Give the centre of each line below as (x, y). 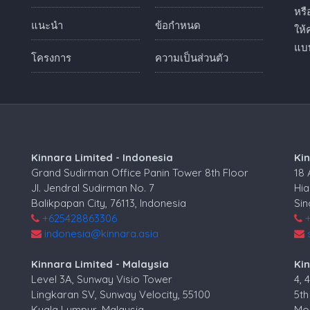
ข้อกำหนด (178, 25)
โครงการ (52, 57)
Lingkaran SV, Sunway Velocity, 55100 (121, 294)
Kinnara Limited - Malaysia (100, 264)
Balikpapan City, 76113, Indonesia (109, 203)
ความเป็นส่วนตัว (192, 57)
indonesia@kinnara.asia (102, 233)
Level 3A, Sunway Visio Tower (102, 279)
